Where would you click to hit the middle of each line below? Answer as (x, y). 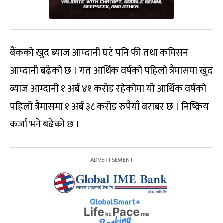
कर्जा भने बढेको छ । (45, 125)
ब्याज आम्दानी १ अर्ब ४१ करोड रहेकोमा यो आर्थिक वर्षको (108, 89)
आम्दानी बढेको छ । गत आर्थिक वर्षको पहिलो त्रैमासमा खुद (111, 71)
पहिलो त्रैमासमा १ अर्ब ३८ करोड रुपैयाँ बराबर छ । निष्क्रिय (109, 107)
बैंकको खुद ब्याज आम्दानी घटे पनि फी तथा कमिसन (99, 53)
